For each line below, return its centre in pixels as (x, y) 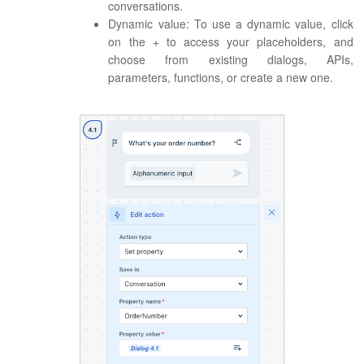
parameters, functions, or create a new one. (221, 78)
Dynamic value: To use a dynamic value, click (231, 24)
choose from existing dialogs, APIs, (231, 60)
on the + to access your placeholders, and (231, 42)
